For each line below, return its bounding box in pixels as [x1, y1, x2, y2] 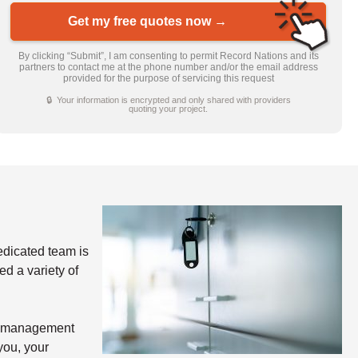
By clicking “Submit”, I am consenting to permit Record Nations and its [18, 50, 319, 62]
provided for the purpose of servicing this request [62, 72, 274, 84]
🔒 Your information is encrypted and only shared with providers [46, 94, 291, 105]
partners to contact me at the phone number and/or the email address [18, 61, 318, 73]
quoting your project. [129, 103, 209, 113]
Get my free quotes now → [68, 14, 228, 29]
